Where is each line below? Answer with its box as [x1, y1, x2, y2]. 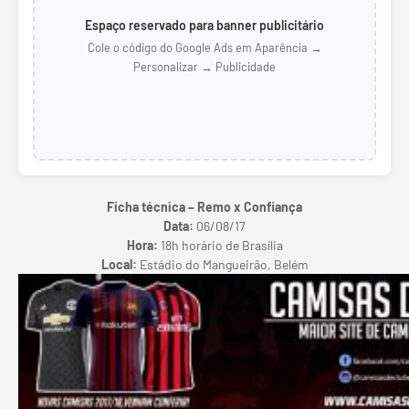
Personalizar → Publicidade [133, 59, 276, 75]
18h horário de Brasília [157, 236, 283, 253]
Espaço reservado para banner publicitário [85, 17, 324, 34]
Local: [100, 256, 137, 272]
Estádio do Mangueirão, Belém [136, 256, 309, 272]
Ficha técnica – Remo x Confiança [107, 198, 302, 215]
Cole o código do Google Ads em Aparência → [87, 40, 322, 56]
